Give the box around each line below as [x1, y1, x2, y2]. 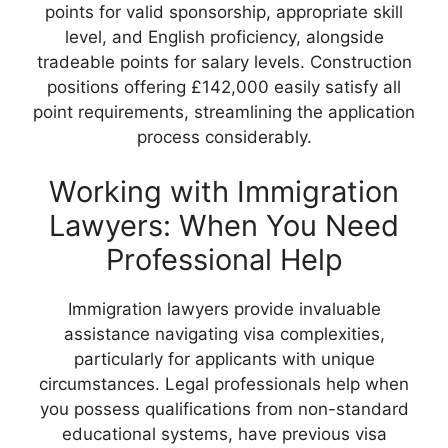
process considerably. [136, 126, 312, 147]
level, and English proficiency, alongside [64, 26, 384, 47]
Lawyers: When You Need [49, 208, 399, 244]
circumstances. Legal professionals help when [39, 374, 409, 395]
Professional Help [105, 242, 343, 278]
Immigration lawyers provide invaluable [67, 299, 381, 320]
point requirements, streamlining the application [33, 101, 415, 122]
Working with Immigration [49, 174, 399, 210]
